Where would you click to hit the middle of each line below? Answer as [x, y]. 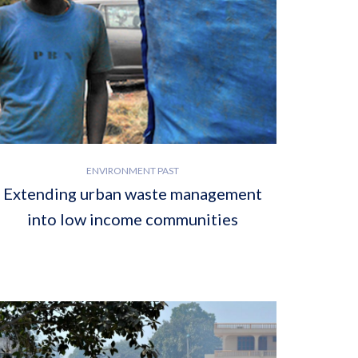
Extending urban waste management [133, 194]
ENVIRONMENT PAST [133, 171]
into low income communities [133, 219]
